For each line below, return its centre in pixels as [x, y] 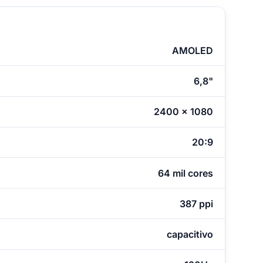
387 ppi [196, 203]
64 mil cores [185, 173]
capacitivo [190, 234]
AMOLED [192, 50]
